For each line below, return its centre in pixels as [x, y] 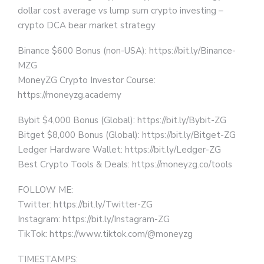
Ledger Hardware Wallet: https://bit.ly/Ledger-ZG [119, 150]
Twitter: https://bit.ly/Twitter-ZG [85, 204]
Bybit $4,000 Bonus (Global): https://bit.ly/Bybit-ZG [122, 120]
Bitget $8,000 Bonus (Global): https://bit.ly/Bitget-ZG [127, 135]
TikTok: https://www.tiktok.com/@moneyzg [105, 234]
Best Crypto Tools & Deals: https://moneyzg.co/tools [125, 164]
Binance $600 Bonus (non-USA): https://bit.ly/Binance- [127, 51]
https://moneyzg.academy [70, 95]
